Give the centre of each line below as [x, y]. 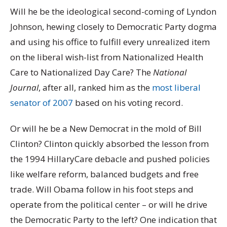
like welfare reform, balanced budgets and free [104, 174]
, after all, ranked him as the [95, 88]
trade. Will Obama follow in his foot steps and [102, 190]
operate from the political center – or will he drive [109, 205]
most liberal [176, 88]
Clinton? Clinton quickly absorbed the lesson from [109, 144]
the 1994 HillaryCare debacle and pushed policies [110, 159]
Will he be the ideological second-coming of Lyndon [113, 12]
